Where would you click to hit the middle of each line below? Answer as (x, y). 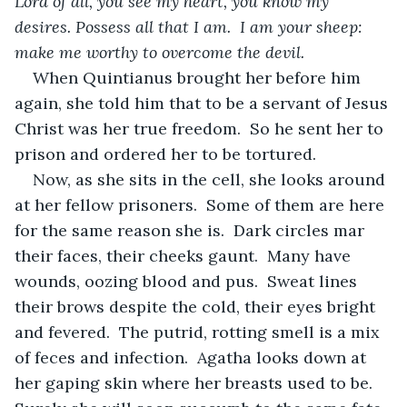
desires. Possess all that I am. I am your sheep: (191, 26)
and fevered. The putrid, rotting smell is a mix (199, 332)
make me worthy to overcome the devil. (159, 52)
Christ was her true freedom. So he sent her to (201, 128)
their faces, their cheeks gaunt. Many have (185, 255)
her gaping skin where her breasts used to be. (198, 382)
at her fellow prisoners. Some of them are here (202, 204)
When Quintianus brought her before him (199, 77)
